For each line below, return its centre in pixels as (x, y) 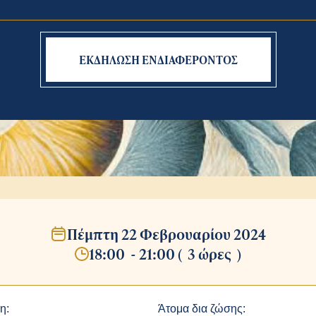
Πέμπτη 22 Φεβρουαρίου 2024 (166, 234)
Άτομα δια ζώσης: (202, 308)
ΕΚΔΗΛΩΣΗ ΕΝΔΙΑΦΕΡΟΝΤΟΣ (158, 59)
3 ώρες (209, 254)
